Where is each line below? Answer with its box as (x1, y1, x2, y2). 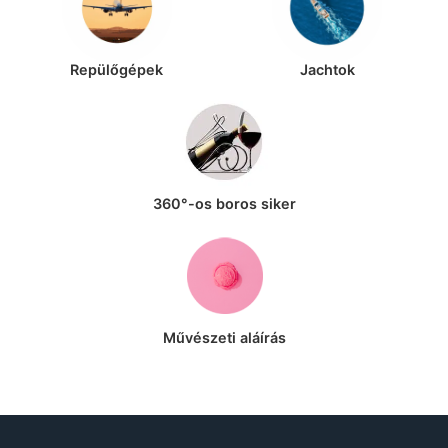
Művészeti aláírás (162, 329, 286, 347)
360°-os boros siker (152, 195, 296, 213)
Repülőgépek (70, 61, 164, 79)
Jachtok (299, 61, 355, 79)
